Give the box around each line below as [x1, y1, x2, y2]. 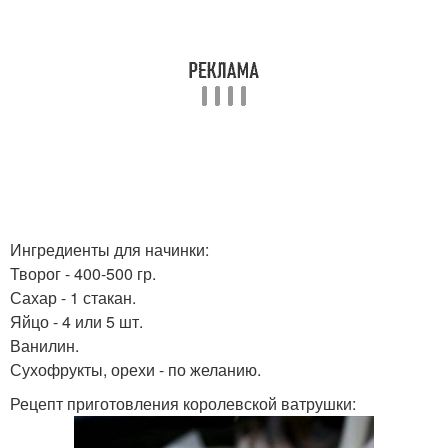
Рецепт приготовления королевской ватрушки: [10, 392, 356, 415]
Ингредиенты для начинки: [10, 238, 209, 261]
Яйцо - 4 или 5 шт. [10, 310, 143, 333]
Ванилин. [10, 334, 79, 357]
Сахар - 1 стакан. [10, 286, 136, 309]
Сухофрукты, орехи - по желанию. [10, 358, 261, 381]
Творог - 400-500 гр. [10, 262, 156, 285]
